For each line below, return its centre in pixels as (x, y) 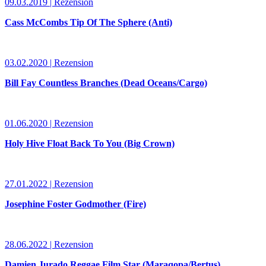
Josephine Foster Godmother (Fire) (75, 204)
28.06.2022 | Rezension (49, 245)
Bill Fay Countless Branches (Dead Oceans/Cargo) (106, 83)
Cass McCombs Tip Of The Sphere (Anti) (88, 23)
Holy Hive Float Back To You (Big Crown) (90, 144)
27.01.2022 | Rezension (49, 184)
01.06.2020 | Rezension (49, 123)
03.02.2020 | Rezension (49, 63)
